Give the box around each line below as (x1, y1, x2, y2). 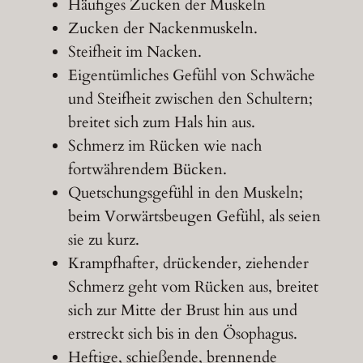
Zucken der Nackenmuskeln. (67, 17, 258, 39)
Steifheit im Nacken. (67, 41, 202, 62)
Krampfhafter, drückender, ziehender (67, 252, 309, 274)
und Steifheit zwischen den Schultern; (67, 88, 313, 109)
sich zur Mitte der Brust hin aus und (67, 299, 297, 321)
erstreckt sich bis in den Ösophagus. (67, 322, 297, 344)
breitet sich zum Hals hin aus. (67, 111, 255, 133)
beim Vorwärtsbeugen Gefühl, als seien (67, 205, 321, 227)
